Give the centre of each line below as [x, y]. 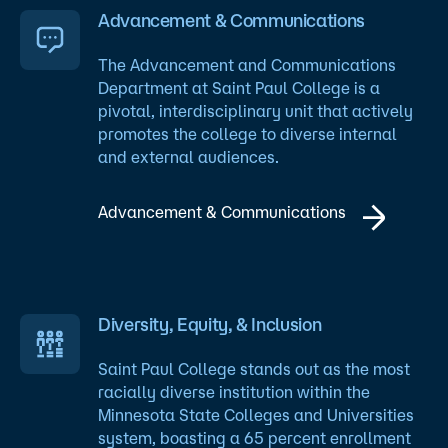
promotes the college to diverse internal [247, 133]
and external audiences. [188, 156]
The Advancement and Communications [247, 64]
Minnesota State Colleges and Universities [256, 415]
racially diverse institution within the [234, 392]
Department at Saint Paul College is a [239, 87]
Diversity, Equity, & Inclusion [210, 324]
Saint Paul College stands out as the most [254, 369]
